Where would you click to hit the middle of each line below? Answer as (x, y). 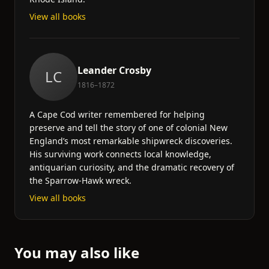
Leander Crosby (114, 70)
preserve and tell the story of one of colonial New (128, 128)
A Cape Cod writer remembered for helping (117, 114)
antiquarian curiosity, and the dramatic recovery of (132, 167)
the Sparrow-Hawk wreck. (80, 180)
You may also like (77, 252)
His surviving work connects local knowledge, (120, 154)
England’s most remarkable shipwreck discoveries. (131, 141)
